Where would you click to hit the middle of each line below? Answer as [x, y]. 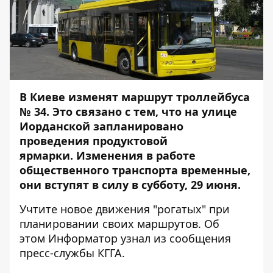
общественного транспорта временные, [135, 170]
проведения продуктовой [94, 141]
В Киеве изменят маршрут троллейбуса [136, 97]
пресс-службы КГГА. [72, 253]
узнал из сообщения [174, 238]
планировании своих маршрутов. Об [119, 224]
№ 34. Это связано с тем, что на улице [128, 112]
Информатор [83, 238]
